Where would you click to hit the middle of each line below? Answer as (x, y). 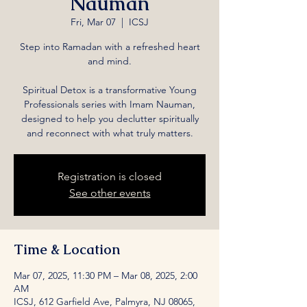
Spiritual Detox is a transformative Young (110, 89)
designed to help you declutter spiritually (110, 118)
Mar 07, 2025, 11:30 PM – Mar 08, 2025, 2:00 (106, 275)
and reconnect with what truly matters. (110, 133)
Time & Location (67, 249)
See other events (110, 193)
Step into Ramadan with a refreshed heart (110, 46)
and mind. (110, 61)
